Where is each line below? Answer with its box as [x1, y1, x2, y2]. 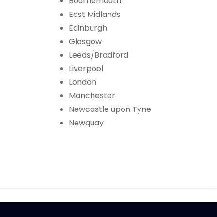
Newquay [69, 117, 104, 129]
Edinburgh [69, 22, 107, 34]
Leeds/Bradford [69, 49, 128, 61]
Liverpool [69, 63, 103, 75]
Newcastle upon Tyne [69, 104, 151, 115]
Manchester [69, 90, 115, 102]
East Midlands [69, 9, 121, 20]
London [69, 77, 96, 88]
